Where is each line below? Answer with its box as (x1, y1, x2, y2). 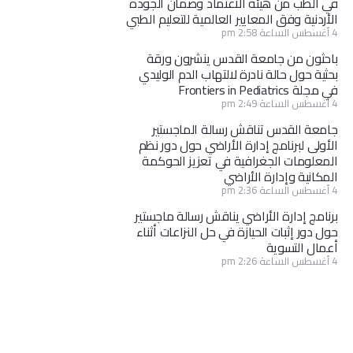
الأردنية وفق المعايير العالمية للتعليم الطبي (125, 7, 338, 32)
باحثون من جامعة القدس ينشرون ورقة (146, 46, 338, 71)
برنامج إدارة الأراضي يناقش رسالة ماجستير (135, 204, 338, 229)
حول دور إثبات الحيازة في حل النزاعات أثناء (136, 220, 338, 244)
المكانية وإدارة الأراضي (224, 165, 338, 189)
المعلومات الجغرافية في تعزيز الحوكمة (141, 149, 338, 173)
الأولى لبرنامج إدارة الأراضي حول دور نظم (138, 133, 338, 158)
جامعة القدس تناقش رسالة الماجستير (151, 117, 338, 142)
